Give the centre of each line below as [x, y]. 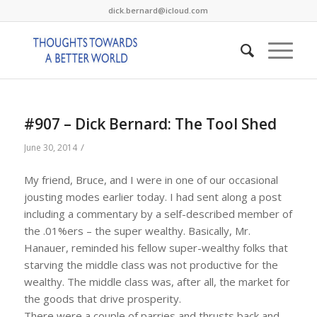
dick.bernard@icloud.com [158, 10]
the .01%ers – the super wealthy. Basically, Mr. [137, 230]
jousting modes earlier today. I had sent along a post [152, 196]
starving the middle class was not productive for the [151, 264]
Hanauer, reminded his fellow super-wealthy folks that [156, 247]
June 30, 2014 [50, 148]
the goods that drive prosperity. [102, 298]
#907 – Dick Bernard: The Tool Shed [150, 124]
